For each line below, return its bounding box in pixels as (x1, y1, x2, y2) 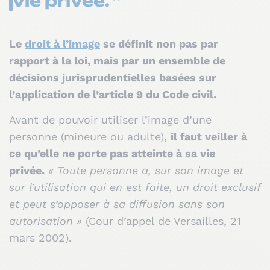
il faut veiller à (171, 130, 247, 143)
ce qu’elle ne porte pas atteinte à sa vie (9, 147, 215, 160)
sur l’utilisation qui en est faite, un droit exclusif (9, 181, 260, 194)
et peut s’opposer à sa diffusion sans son (9, 198, 225, 211)
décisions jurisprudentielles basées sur (9, 71, 216, 84)
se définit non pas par (100, 37, 218, 50)
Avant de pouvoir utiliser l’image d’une (9, 113, 212, 127)
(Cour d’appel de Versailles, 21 (82, 215, 241, 228)
